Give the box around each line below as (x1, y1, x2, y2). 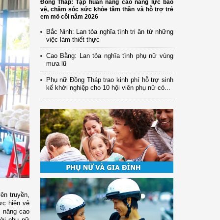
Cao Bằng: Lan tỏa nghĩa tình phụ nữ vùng (46, 52, 173, 59)
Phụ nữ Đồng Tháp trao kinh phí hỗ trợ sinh (46, 76, 173, 83)
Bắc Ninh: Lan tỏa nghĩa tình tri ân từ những (46, 27, 173, 35)
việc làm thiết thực (46, 35, 100, 43)
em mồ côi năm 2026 (40, 13, 98, 20)
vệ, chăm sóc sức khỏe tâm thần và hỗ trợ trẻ (40, 5, 173, 13)
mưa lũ (46, 59, 66, 67)
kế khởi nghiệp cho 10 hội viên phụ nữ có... (46, 83, 170, 91)
